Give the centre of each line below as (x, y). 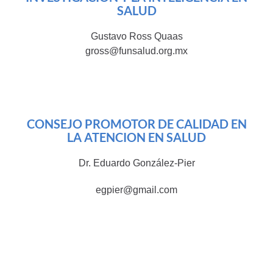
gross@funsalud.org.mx (136, 51)
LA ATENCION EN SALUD (136, 137)
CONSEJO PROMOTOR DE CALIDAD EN (136, 124)
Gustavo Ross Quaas (136, 37)
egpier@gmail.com (136, 190)
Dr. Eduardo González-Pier (136, 163)
